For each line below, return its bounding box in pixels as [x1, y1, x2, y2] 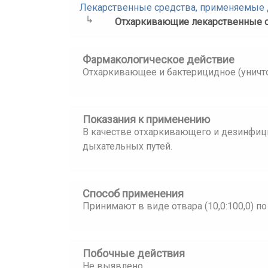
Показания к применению [83, 113, 210, 126]
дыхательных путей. [83, 141, 172, 152]
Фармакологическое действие [83, 53, 234, 66]
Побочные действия [83, 247, 185, 260]
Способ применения [83, 187, 184, 200]
